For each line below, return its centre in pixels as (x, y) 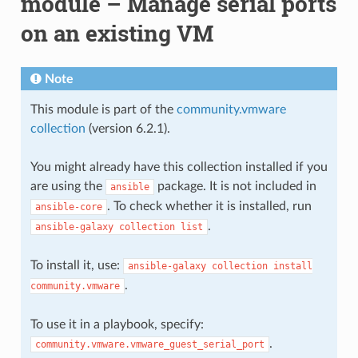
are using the (68, 186)
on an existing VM (117, 33)
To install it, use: (76, 265)
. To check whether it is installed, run (209, 206)
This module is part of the (103, 109)
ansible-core (68, 207)
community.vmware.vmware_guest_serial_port (149, 344)
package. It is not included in (235, 186)
